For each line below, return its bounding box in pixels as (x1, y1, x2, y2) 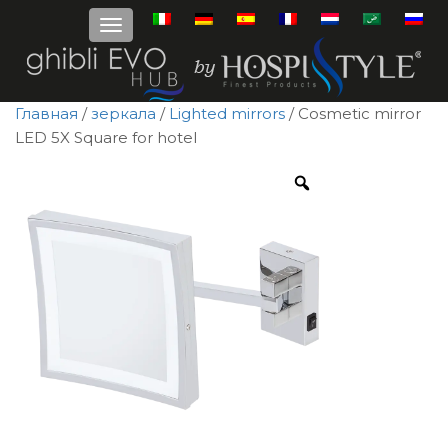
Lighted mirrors (169, 104, 285, 124)
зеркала (91, 104, 156, 124)
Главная (15, 104, 78, 124)
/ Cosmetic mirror (285, 104, 421, 124)
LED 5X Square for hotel (15, 128, 197, 148)
